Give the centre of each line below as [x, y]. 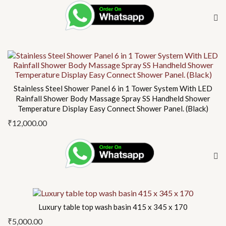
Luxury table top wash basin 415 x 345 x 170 [113, 207]
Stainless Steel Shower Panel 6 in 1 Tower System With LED [113, 88]
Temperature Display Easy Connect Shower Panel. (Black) [113, 108]
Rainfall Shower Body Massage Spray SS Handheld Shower [113, 98]
